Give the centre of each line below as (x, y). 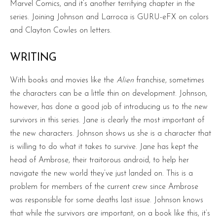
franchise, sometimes (169, 80)
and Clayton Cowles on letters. (61, 30)
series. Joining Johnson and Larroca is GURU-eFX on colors (109, 17)
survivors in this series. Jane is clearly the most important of (107, 120)
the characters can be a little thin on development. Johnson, (109, 93)
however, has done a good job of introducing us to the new (109, 107)
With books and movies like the (63, 80)
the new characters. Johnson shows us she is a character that (110, 133)
